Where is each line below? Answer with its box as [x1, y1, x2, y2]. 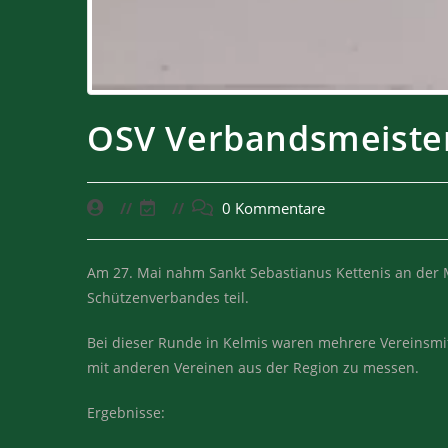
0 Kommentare [222, 199, 325, 219]
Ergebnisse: [87, 403, 165, 423]
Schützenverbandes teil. [87, 288, 249, 308]
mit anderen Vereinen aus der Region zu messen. [87, 358, 419, 378]
